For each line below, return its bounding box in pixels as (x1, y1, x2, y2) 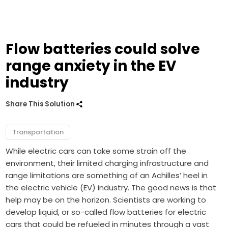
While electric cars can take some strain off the (6, 146, 187, 157)
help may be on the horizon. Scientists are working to (6, 194, 207, 206)
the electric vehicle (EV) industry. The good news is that (6, 182, 217, 193)
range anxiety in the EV (6, 56, 177, 76)
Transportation (12, 127, 64, 137)
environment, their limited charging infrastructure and (6, 158, 209, 169)
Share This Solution (6, 99, 77, 109)
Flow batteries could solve (6, 39, 201, 60)
